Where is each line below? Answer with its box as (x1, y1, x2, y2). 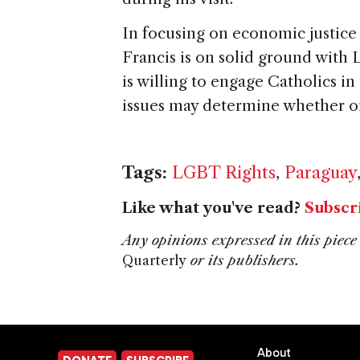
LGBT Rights (172, 162, 276, 183)
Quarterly (122, 252, 186, 269)
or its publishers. (186, 252, 300, 269)
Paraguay (284, 162, 357, 183)
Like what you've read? (122, 199, 305, 218)
